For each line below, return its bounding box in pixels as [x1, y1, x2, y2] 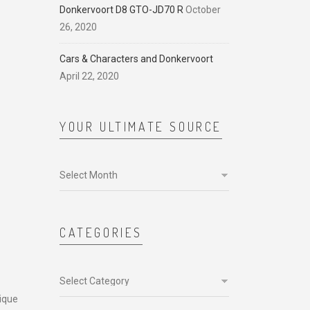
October [185, 4, 221, 15]
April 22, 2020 [60, 71, 119, 82]
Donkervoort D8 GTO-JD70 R [60, 4, 183, 15]
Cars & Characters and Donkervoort [60, 53, 213, 64]
